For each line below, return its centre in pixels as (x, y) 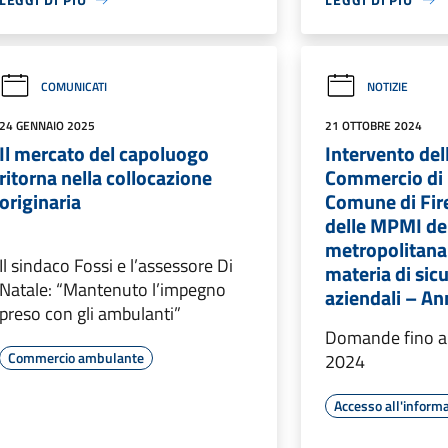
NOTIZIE (388, 86)
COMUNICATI (73, 86)
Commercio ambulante (75, 357)
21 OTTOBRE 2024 (374, 125)
